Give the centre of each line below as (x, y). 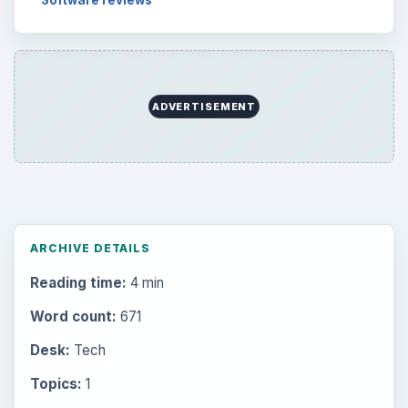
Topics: (56, 384)
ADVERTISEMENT (204, 107)
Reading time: (78, 282)
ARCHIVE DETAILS (90, 248)
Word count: (73, 316)
